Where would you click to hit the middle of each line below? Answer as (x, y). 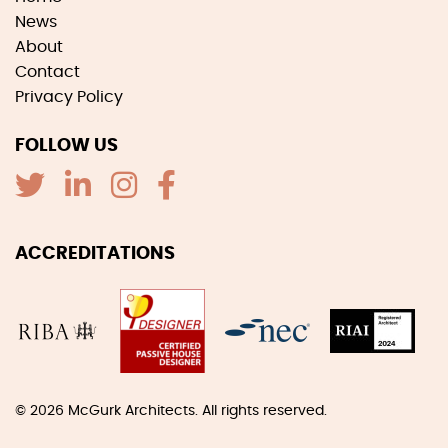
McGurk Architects (131, 411)
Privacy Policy (69, 97)
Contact (47, 72)
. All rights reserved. (261, 411)
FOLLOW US (66, 146)
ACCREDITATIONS (95, 254)
